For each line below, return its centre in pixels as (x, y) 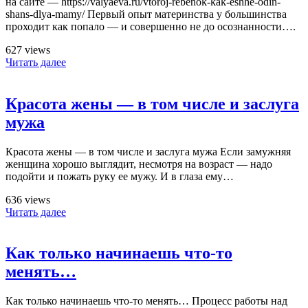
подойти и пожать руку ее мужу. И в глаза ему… (120, 176)
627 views (28, 49)
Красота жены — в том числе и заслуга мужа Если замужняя (148, 151)
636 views (28, 199)
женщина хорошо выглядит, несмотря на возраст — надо (139, 164)
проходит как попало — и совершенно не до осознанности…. (151, 26)
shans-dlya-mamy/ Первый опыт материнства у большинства (146, 14)
